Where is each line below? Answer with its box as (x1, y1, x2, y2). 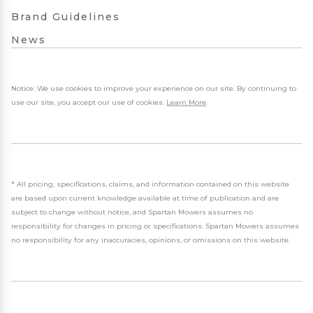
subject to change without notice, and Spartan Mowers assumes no (11, 208, 253, 217)
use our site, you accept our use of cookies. (11, 98, 166, 107)
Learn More (166, 98, 206, 107)
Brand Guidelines (11, 10, 120, 23)
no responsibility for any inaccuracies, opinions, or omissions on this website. (11, 235, 290, 245)
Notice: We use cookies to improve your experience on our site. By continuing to (11, 84, 296, 93)
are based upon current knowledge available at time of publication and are (11, 194, 279, 203)
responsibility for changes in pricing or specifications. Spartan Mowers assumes (11, 221, 299, 231)
